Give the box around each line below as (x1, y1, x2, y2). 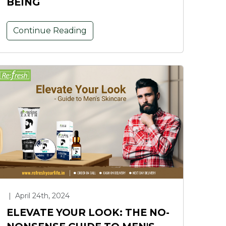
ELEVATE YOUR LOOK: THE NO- (7, 206, 169, 218)
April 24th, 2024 (13, 191, 70, 200)
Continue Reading (13, 25, 87, 35)
